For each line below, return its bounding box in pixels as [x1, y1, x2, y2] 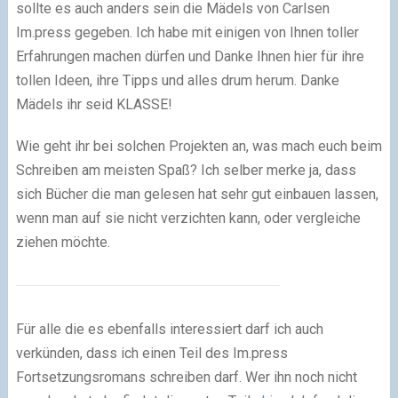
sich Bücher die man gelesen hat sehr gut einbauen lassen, [15, 186, 378, 203]
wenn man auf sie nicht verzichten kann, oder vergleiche [15, 210, 361, 227]
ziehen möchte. [15, 234, 114, 251]
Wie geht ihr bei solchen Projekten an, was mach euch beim [15, 138, 382, 155]
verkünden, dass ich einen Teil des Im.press [15, 345, 288, 362]
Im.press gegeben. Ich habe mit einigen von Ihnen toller [15, 24, 359, 42]
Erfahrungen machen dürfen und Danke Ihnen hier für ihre [15, 48, 364, 66]
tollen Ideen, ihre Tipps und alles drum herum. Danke [15, 72, 339, 90]
